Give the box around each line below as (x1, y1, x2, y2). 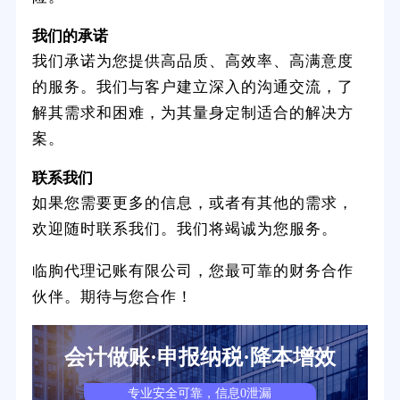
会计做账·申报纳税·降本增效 (64, 345, 336, 369)
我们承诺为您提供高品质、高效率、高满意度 (31, 50, 354, 70)
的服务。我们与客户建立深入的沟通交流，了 (31, 76, 354, 96)
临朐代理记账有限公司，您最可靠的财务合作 (31, 260, 354, 279)
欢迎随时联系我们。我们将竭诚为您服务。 (31, 218, 337, 237)
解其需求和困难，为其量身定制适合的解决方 (31, 102, 354, 121)
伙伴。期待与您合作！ (31, 286, 193, 305)
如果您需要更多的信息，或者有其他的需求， (31, 192, 354, 212)
